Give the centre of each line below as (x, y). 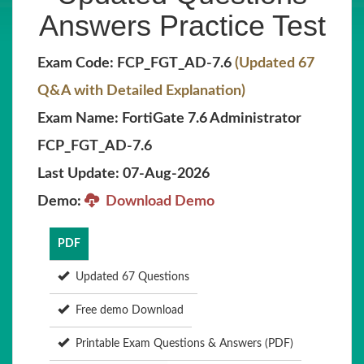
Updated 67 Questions (129, 277)
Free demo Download (126, 310)
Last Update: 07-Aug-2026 (123, 174)
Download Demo (157, 201)
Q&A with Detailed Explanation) (141, 91)
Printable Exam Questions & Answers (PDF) (181, 344)
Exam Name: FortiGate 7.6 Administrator (169, 119)
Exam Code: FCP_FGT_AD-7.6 (136, 63)
